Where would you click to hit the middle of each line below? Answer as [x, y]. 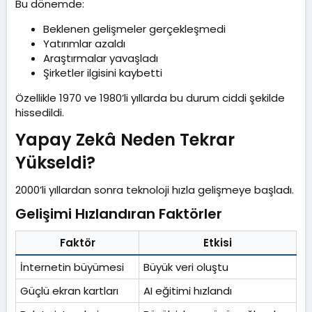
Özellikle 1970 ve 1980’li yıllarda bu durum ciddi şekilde [150, 98]
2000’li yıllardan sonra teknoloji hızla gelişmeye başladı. [155, 190]
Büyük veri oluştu [186, 267]
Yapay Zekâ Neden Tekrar [125, 140]
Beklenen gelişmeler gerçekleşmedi [134, 29]
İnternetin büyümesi [72, 267]
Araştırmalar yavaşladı [101, 58]
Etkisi [218, 243]
